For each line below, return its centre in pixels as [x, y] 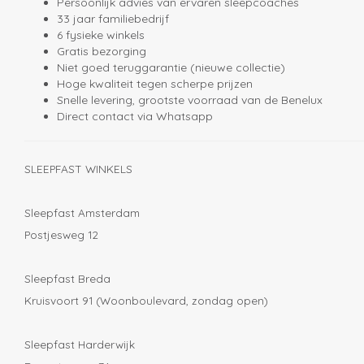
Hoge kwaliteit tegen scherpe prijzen [155, 84]
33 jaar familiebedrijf [113, 19]
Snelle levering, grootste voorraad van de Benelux [190, 100]
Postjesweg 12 [61, 235]
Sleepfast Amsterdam [82, 213]
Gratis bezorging [102, 52]
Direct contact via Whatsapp [135, 117]
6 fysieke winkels [101, 35]
